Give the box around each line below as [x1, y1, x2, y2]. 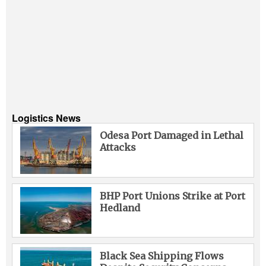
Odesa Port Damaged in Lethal [99, 129, 243, 141]
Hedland [99, 201, 140, 214]
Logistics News [12, 110, 81, 125]
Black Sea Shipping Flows [99, 250, 224, 262]
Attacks [99, 141, 136, 153]
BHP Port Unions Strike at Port [99, 189, 245, 202]
